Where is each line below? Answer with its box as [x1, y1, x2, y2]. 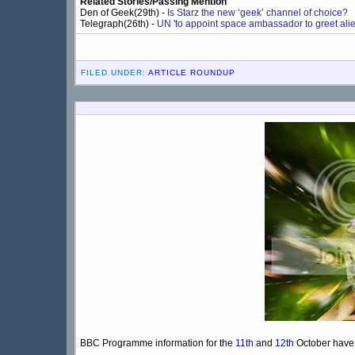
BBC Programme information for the [80, 338, 235, 349]
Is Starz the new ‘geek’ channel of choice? [167, 7, 348, 19]
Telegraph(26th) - [80, 18, 157, 30]
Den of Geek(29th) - [80, 7, 167, 19]
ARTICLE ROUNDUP [147, 68, 236, 78]
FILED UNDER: [81, 68, 148, 78]
